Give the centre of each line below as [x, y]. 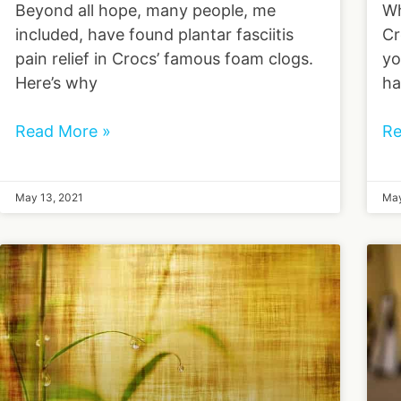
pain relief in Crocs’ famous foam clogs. [164, 59]
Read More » [63, 131]
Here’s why [56, 83]
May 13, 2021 [49, 197]
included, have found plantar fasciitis [154, 34]
